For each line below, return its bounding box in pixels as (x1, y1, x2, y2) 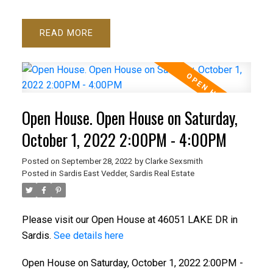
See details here (53, 229, 124, 241)
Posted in (21, 168, 57, 178)
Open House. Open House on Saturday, (21, 105, 238, 130)
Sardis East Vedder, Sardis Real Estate (58, 168, 194, 178)
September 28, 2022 (61, 156, 132, 166)
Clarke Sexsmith (144, 156, 203, 166)
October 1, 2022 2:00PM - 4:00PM (21, 127, 227, 152)
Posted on (21, 156, 62, 166)
